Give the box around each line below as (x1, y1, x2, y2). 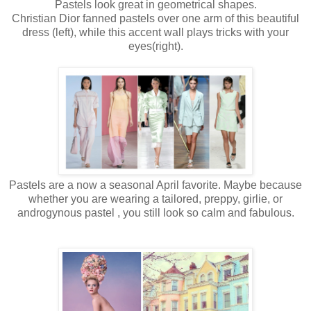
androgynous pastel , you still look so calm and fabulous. (17, 206, 294, 219)
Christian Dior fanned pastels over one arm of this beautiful (12, 12, 299, 24)
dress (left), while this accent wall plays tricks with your (22, 26, 289, 38)
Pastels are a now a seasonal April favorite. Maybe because (9, 178, 302, 191)
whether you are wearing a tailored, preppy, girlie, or (28, 192, 283, 205)
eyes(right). (128, 40, 183, 52)
